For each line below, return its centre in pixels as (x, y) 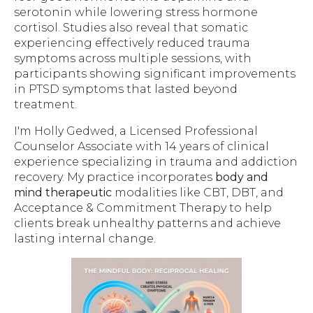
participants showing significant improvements (155, 74)
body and (242, 177)
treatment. (45, 105)
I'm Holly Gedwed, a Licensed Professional (136, 131)
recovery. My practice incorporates (115, 177)
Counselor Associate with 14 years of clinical (141, 147)
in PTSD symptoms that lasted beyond (126, 89)
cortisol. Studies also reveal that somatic (131, 28)
